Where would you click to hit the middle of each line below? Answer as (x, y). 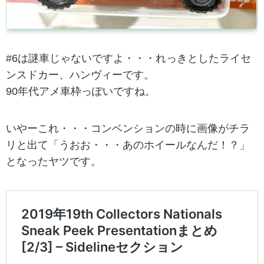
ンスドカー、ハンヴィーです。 (80, 75)
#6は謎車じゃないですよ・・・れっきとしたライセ (128, 58)
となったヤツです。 (54, 161)
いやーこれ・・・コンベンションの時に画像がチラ (128, 128)
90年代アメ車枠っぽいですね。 (81, 91)
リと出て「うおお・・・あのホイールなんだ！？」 (128, 145)
